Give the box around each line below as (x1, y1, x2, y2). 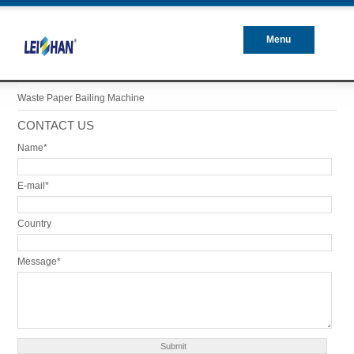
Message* (17, 256, 61, 267)
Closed (262, 62, 295, 73)
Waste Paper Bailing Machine (17, 92, 145, 104)
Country (17, 218, 51, 229)
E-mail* (17, 180, 49, 191)
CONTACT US (17, 119, 94, 132)
